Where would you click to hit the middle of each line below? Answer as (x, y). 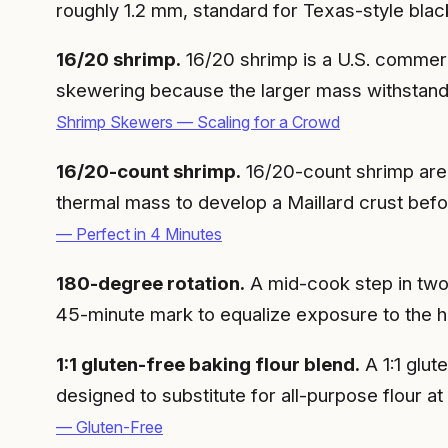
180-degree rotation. (150, 284)
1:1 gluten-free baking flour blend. (208, 364)
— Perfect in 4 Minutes (139, 234)
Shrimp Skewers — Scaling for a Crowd (198, 122)
